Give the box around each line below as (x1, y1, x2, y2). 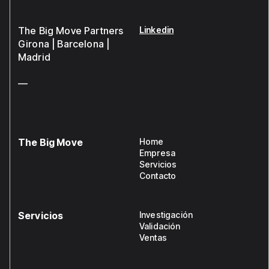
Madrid (18, 51, 50, 64)
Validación (139, 221, 181, 232)
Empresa (139, 148, 176, 159)
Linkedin (139, 25, 174, 35)
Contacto (139, 171, 177, 181)
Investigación (139, 210, 193, 220)
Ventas (139, 232, 167, 243)
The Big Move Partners (18, 25, 124, 37)
